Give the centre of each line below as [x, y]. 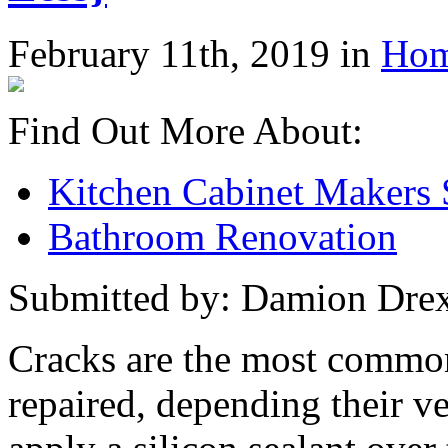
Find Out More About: [185, 130]
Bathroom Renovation [222, 236]
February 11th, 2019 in [194, 53]
